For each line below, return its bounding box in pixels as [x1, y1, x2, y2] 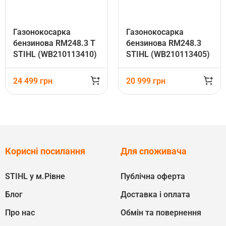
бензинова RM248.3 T [13, 38, 95, 48]
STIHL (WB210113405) [126, 49, 210, 59]
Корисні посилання [5, 146, 85, 156]
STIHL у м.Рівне [5, 171, 65, 181]
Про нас [5, 207, 35, 217]
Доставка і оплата [121, 189, 190, 199]
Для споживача [121, 146, 187, 156]
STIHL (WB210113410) [13, 49, 97, 59]
